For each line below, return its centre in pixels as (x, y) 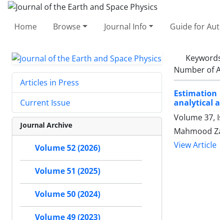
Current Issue (45, 103)
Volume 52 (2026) (68, 148)
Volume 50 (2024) (68, 194)
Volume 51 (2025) (68, 171)
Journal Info (125, 26)
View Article (195, 145)
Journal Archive (46, 125)
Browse (67, 26)
